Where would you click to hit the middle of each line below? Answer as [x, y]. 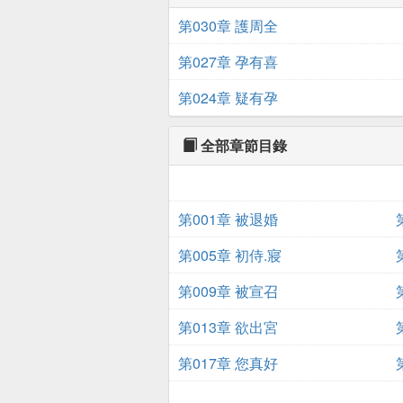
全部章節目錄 [242, 145]
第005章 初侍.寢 [230, 255]
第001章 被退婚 [228, 219]
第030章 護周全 [228, 26]
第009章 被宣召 [228, 291]
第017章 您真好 [228, 363]
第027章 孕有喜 [228, 62]
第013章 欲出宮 [228, 327]
